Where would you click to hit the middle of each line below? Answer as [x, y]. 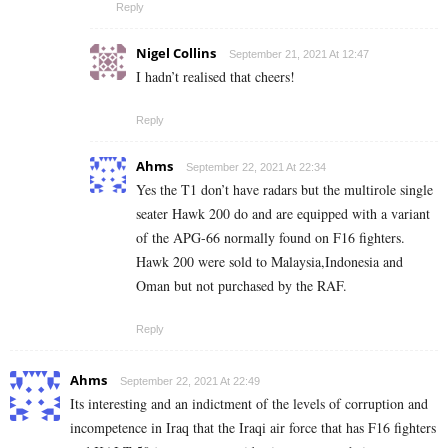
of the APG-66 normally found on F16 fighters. [270, 238]
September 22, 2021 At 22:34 [256, 167]
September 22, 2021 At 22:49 [190, 381]
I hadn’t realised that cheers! [215, 77]
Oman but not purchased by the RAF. [241, 286]
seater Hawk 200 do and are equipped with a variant [283, 214]
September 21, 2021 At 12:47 [299, 54]
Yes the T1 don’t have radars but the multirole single [284, 190]
